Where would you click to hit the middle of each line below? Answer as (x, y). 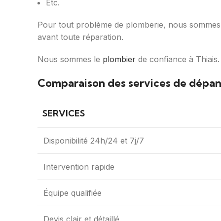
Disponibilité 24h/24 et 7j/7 (94, 141)
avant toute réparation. (80, 37)
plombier (119, 59)
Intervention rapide (79, 167)
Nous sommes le (70, 59)
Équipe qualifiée (73, 193)
